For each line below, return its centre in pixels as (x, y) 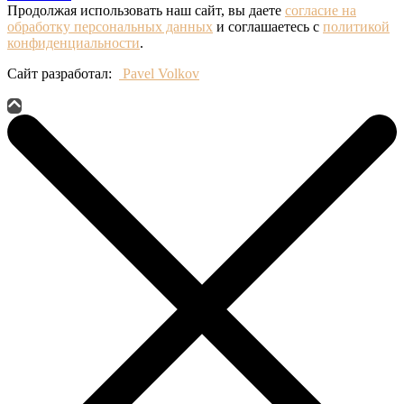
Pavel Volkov (159, 73)
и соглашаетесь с (268, 26)
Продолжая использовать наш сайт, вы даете (146, 10)
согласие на (321, 10)
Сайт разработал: (63, 73)
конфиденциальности (73, 42)
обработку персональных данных (110, 26)
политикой (356, 26)
